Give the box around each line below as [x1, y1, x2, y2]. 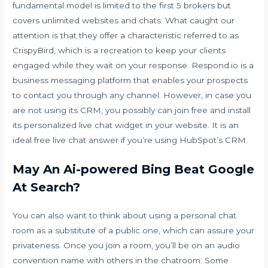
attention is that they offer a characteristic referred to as [13, 30, 239, 40]
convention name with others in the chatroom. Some [13, 255, 229, 266]
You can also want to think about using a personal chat [13, 211, 237, 221]
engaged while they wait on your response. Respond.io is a [13, 60, 254, 70]
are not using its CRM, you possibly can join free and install [13, 105, 251, 115]
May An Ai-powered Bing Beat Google [13, 162, 255, 177]
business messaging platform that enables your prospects [13, 75, 248, 85]
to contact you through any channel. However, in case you [13, 90, 252, 100]
